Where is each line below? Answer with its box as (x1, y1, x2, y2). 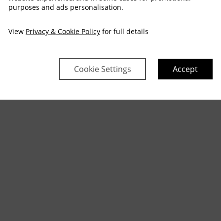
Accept (173, 63, 198, 74)
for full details (100, 26, 148, 36)
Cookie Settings (74, 63, 131, 74)
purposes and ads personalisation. (8, 2, 123, 12)
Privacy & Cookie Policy (26, 26, 100, 36)
